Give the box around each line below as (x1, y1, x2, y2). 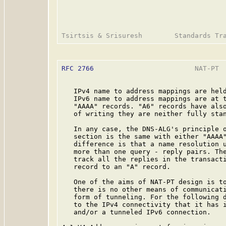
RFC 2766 (62, 65, 94, 72)
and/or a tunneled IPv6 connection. (62, 208, 211, 216)
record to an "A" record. (62, 163, 171, 171)
